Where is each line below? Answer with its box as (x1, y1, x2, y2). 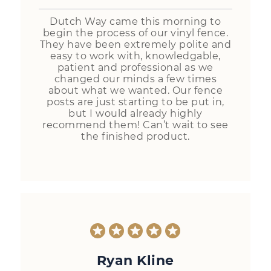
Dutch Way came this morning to (50, 16, 221, 28)
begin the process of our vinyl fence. (42, 27, 229, 39)
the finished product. (81, 131, 190, 143)
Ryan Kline (96, 252, 174, 269)
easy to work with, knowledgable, (50, 50, 221, 62)
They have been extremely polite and (39, 39, 232, 51)
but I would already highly (68, 108, 203, 120)
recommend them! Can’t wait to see (42, 119, 229, 131)
